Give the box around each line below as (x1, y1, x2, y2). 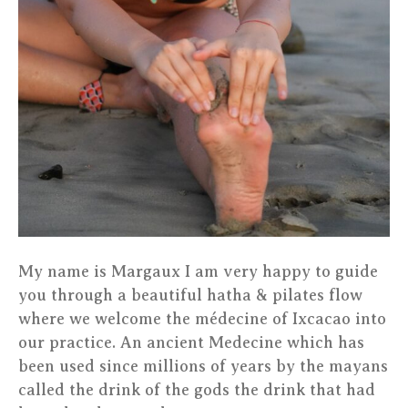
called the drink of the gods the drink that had (18, 381, 375, 399)
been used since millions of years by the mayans (18, 357, 388, 375)
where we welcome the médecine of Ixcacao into (18, 310, 386, 328)
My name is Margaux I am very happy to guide (18, 262, 378, 280)
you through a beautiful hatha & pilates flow (18, 286, 362, 304)
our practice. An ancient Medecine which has (18, 333, 364, 352)
